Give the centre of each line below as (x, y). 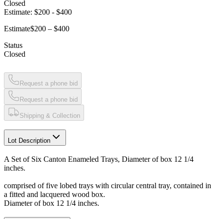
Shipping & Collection (50, 115)
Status (13, 45)
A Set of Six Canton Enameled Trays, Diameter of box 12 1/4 (99, 159)
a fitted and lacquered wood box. (55, 195)
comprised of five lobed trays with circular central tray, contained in (108, 186)
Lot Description (29, 141)
